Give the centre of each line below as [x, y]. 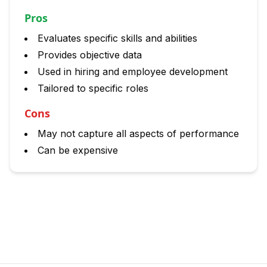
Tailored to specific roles [93, 88]
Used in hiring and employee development [133, 72]
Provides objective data [90, 55]
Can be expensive [78, 150]
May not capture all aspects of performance [138, 133]
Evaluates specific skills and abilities [117, 38]
